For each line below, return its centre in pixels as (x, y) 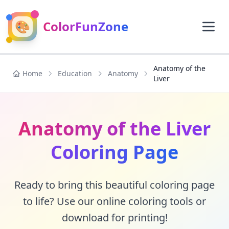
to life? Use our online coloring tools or (114, 201)
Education (75, 73)
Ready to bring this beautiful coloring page (114, 185)
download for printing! (114, 217)
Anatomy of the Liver (114, 129)
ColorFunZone (86, 26)
